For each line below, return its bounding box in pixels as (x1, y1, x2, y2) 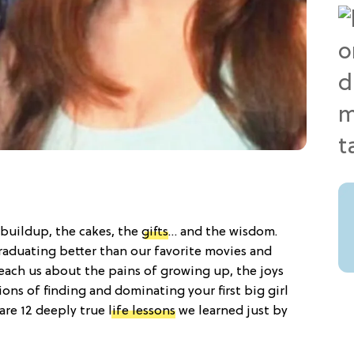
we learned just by (175, 303, 288, 318)
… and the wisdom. (168, 224, 277, 239)
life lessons (108, 303, 175, 318)
